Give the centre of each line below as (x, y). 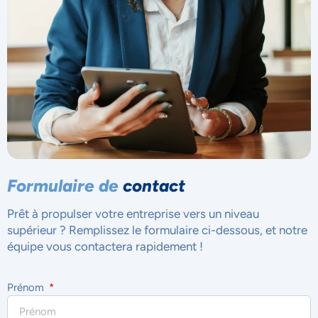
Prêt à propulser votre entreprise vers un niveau (133, 213)
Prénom (27, 287)
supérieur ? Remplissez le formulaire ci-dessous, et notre (157, 230)
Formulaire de (65, 185)
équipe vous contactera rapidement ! (105, 246)
